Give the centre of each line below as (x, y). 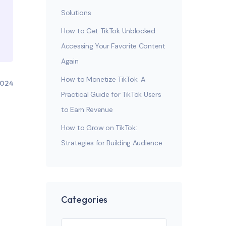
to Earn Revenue (87, 109)
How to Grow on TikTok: (99, 128)
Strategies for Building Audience (112, 143)
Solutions (76, 13)
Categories (84, 200)
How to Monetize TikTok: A (103, 79)
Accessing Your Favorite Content (113, 46)
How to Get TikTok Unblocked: (109, 31)
